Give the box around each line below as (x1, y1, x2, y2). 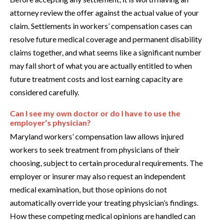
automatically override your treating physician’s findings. (10, 198, 198, 208)
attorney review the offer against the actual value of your (10, 8, 199, 18)
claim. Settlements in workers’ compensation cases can (10, 21, 192, 31)
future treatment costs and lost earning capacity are (10, 74, 183, 84)
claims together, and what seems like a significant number (10, 48, 201, 57)
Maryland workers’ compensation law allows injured (10, 132, 184, 141)
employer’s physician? (10, 118, 91, 128)
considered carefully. (10, 87, 79, 97)
